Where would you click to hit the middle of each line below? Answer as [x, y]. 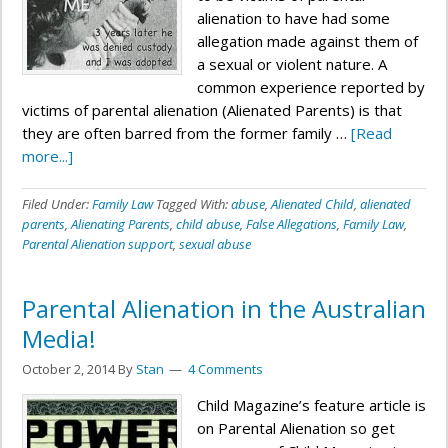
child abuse [208, 224]
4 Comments [225, 369]
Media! [59, 338]
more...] [47, 156]
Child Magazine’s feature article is [311, 405]
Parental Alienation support [97, 244]
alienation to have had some [293, 18]
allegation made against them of [307, 41]
